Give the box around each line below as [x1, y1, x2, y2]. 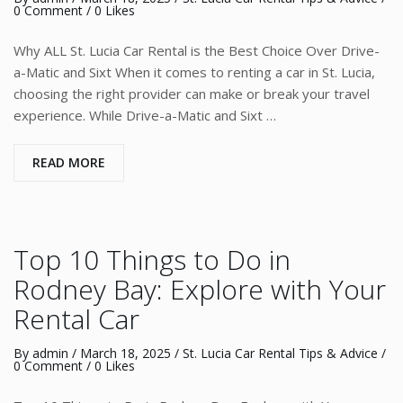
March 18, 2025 [80, 345, 171, 362]
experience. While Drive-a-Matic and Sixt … [13, 106, 276, 124]
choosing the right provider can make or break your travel [13, 85, 370, 103]
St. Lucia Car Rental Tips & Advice [183, 345, 378, 362]
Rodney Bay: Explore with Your [13, 271, 386, 308]
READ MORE [32, 154, 105, 171]
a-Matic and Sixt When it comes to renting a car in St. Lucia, [13, 63, 375, 81]
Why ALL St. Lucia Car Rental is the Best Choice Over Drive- [13, 41, 380, 59]
